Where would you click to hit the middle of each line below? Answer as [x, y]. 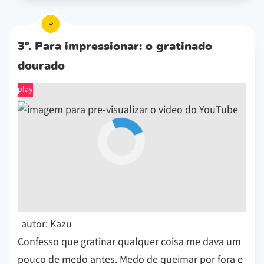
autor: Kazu [47, 225]
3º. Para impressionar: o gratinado [115, 47]
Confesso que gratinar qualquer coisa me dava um [129, 242]
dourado [41, 66]
